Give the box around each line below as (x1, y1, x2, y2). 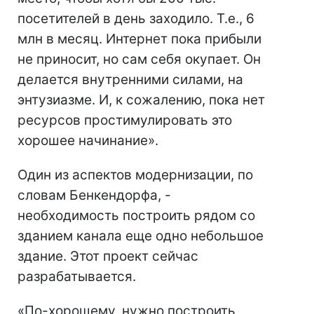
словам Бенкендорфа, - (18, 187, 171, 203)
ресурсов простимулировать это (18, 112, 232, 128)
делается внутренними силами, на (18, 71, 243, 88)
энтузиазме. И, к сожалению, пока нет (18, 92, 265, 108)
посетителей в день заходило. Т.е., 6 (18, 11, 254, 27)
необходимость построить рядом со (18, 207, 255, 224)
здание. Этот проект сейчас (18, 248, 198, 264)
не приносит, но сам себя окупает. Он (18, 51, 261, 67)
